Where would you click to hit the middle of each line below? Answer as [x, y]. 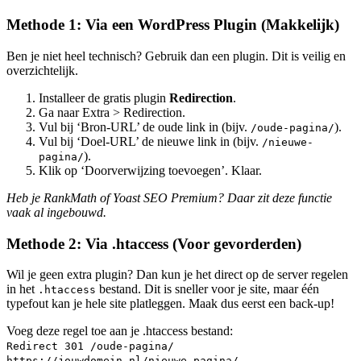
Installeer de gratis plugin [104, 98]
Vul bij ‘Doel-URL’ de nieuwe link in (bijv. [150, 141]
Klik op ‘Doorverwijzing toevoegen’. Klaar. [150, 170]
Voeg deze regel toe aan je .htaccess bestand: [120, 331]
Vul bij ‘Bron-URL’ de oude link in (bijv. [145, 127]
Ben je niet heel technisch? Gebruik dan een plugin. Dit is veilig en [176, 56]
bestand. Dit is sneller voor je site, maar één [207, 289]
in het [22, 289]
